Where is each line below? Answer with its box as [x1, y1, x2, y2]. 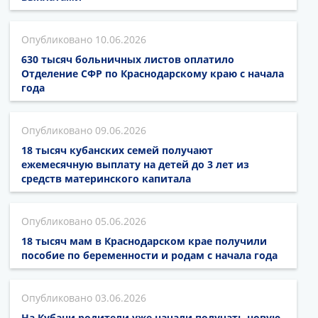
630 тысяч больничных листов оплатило [21, 53, 234, 67]
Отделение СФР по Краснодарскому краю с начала [21, 67, 284, 81]
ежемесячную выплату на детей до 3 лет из [21, 158, 249, 172]
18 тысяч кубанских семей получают [21, 143, 213, 158]
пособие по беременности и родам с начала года [21, 248, 278, 263]
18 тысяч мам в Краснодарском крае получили [21, 234, 267, 248]
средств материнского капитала [21, 172, 191, 186]
